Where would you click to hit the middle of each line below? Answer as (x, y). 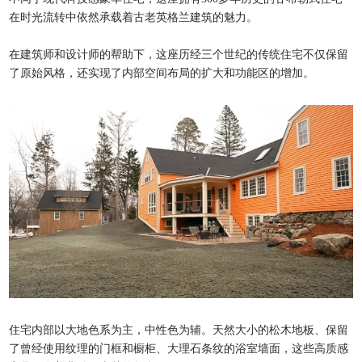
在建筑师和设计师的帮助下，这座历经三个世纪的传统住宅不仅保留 (179, 55)
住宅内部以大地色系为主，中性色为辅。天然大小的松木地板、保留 (179, 330)
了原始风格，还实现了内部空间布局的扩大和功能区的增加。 (162, 73)
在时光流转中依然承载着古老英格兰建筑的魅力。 (134, 17)
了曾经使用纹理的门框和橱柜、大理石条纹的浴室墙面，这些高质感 (179, 349)
